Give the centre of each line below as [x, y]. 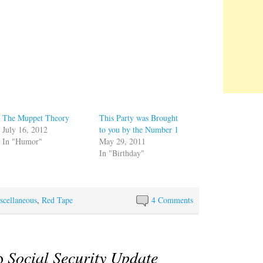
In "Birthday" [122, 153]
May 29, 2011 [123, 141]
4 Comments [173, 200]
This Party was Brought [139, 117]
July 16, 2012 [25, 129]
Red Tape [57, 200]
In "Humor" [23, 141]
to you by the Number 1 [139, 129]
